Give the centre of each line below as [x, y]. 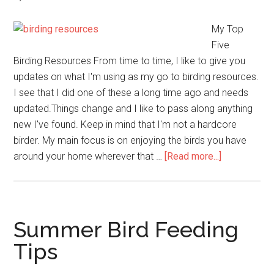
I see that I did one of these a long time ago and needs [131, 93]
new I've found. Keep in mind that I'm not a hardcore [125, 124]
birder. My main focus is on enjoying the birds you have [130, 140]
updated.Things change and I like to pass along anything [133, 109]
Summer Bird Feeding [126, 229]
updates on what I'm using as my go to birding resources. [136, 77]
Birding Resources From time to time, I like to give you [130, 61]
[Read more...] [193, 156]
